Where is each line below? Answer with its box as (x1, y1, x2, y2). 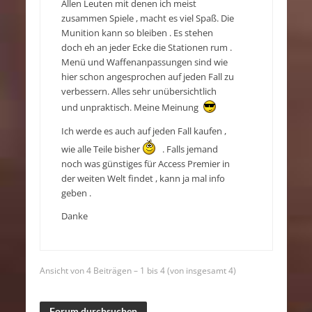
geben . (61, 187, 91, 199)
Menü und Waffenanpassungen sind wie (61, 56, 228, 69)
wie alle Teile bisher (61, 143, 142, 155)
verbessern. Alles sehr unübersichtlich (61, 86, 217, 98)
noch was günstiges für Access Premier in (61, 157, 230, 170)
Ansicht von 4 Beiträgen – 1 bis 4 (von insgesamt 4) (39, 264, 236, 276)
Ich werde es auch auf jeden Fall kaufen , (61, 125, 226, 137)
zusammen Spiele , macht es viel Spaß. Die (61, 13, 234, 25)
